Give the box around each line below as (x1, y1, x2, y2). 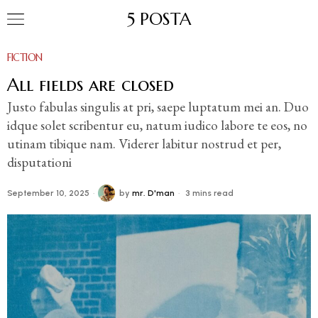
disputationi (7, 153, 72, 171)
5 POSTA (126, 9, 191, 30)
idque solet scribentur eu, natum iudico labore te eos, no (7, 116, 307, 134)
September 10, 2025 (7, 188, 89, 198)
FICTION (7, 51, 43, 64)
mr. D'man (132, 188, 175, 198)
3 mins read (183, 188, 234, 198)
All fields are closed (7, 73, 174, 96)
